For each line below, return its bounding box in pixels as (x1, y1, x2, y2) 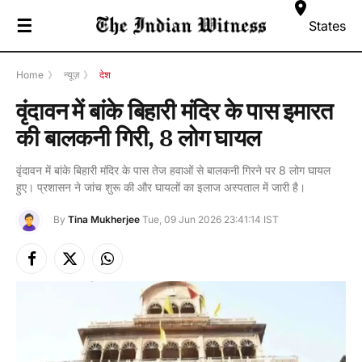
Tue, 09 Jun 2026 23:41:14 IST (142, 213, 279, 226)
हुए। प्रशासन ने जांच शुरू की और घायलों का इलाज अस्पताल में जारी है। (16, 180, 305, 194)
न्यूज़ (64, 69, 79, 81)
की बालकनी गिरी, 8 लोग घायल (16, 122, 261, 153)
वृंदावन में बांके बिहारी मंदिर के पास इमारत (16, 95, 333, 126)
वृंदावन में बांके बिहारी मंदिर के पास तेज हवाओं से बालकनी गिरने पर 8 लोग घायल (16, 163, 330, 177)
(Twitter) (68, 276, 113, 290)
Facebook (30, 259, 83, 273)
